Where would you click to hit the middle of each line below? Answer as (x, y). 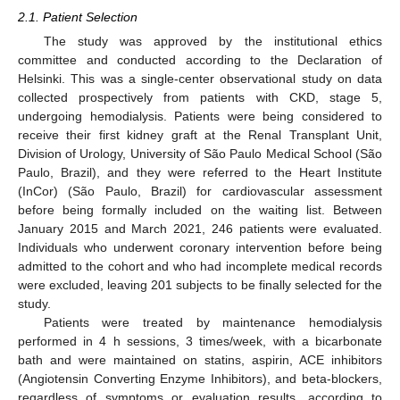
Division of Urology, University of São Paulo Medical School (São (200, 154)
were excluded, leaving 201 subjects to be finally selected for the (200, 285)
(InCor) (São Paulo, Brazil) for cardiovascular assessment (200, 191)
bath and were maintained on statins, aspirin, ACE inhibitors (200, 360)
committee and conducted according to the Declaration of (200, 60)
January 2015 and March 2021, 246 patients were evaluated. (200, 229)
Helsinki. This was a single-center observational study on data (200, 79)
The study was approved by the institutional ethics (212, 41)
